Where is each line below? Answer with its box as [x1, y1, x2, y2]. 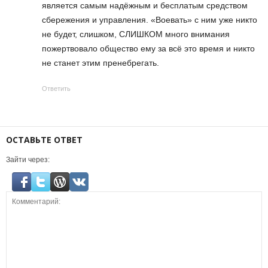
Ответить [42, 84, 71, 92]
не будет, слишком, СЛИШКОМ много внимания [42, 29, 230, 39]
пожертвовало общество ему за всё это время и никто [42, 43, 255, 53]
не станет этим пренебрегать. [42, 57, 159, 68]
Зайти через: [6, 155, 50, 164]
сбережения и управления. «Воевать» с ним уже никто [42, 14, 257, 25]
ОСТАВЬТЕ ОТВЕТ [6, 133, 83, 145]
